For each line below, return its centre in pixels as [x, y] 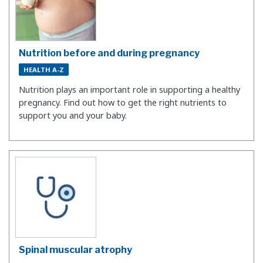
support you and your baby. [73, 116]
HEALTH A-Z [44, 69]
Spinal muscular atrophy [75, 249]
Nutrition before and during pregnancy [109, 53]
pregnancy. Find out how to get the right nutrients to [123, 103]
